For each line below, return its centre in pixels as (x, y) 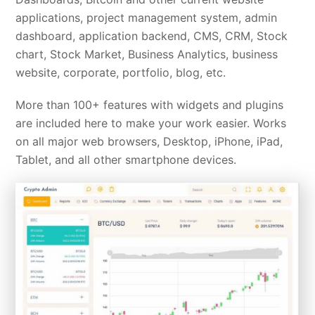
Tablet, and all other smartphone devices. (126, 160)
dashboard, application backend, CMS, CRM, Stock (152, 36)
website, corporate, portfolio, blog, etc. (121, 73)
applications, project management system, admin (147, 18)
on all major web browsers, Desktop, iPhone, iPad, (149, 142)
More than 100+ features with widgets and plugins (150, 105)
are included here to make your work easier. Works (151, 123)
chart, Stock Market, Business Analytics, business (147, 54)
